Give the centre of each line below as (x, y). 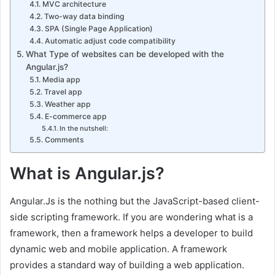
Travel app (64, 91)
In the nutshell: (83, 128)
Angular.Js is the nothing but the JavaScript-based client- (135, 201)
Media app (61, 79)
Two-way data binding (84, 16)
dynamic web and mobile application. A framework (118, 249)
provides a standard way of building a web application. (127, 265)
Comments (64, 139)
